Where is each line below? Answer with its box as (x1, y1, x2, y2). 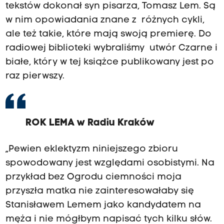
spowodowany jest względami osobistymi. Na (5, 158, 214, 168)
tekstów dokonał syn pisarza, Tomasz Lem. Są (5, 1, 215, 11)
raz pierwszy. (5, 71, 64, 81)
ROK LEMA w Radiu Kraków (25, 118, 154, 128)
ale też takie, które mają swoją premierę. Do (5, 29, 211, 39)
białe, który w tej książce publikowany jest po (5, 57, 214, 67)
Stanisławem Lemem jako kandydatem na (5, 200, 201, 210)
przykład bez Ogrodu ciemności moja (5, 172, 181, 182)
